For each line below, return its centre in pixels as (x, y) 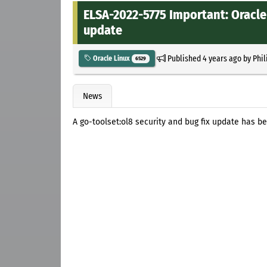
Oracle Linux (111, 58)
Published (184, 58)
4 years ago (222, 58)
